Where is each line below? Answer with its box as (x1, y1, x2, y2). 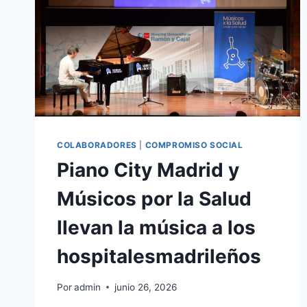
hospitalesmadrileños (57, 245, 261, 269)
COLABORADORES (57, 140, 137, 151)
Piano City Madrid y (57, 158, 239, 182)
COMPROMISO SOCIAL (145, 140, 243, 151)
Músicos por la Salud (57, 187, 251, 211)
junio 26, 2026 (114, 281, 177, 293)
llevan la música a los (57, 216, 256, 240)
